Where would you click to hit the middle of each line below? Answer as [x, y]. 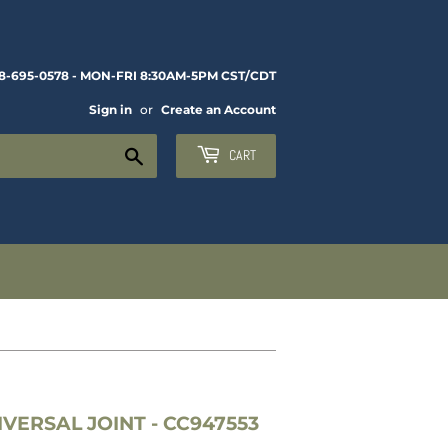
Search [169, 153]
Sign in [110, 109]
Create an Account [218, 109]
